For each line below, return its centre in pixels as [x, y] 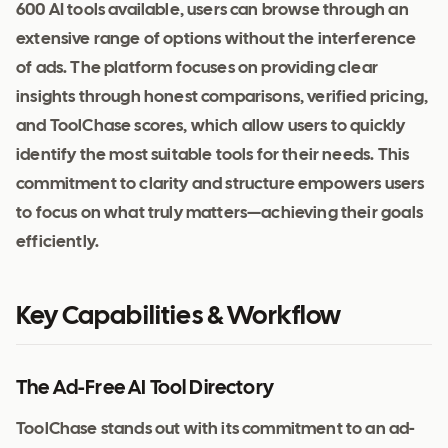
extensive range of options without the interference [216, 40]
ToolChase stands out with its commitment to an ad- [216, 430]
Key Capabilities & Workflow [179, 317]
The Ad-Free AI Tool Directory [145, 389]
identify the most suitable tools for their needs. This [213, 156]
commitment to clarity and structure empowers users [220, 185]
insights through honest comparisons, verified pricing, [222, 98]
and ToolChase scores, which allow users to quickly [211, 127]
